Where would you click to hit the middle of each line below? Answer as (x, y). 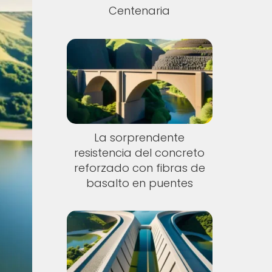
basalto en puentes (139, 183)
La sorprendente (140, 137)
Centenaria (140, 11)
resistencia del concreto (140, 152)
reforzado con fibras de (139, 168)
